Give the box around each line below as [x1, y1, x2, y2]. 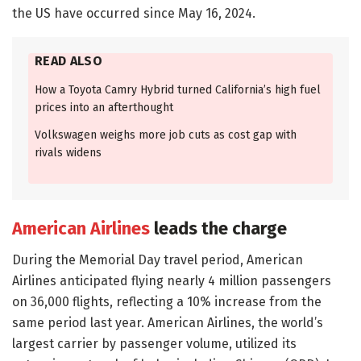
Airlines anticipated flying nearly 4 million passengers [12, 273, 331, 289]
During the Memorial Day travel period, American [12, 252, 303, 268]
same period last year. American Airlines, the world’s [12, 315, 323, 331]
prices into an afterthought [35, 100, 173, 114]
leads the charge [150, 218, 287, 240]
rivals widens [35, 145, 102, 160]
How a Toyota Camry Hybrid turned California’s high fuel [35, 82, 321, 97]
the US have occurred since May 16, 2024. [12, 5, 255, 21]
